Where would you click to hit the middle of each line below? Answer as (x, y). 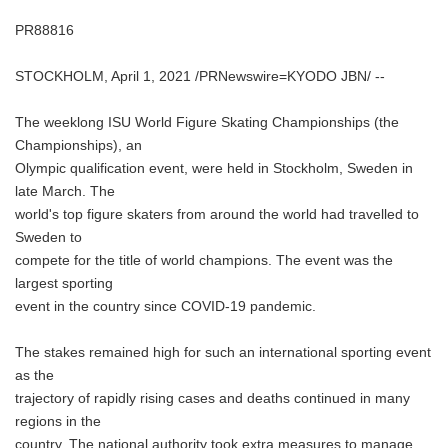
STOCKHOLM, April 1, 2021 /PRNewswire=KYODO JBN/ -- (200, 76)
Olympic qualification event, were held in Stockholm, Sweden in (214, 168)
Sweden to (48, 237)
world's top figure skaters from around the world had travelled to (217, 214)
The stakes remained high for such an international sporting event (223, 352)
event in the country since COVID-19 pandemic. (165, 306)
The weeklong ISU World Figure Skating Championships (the (207, 122)
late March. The (65, 191)
